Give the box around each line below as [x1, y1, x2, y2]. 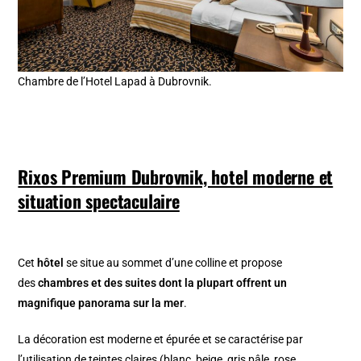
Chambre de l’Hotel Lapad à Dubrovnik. [18, 75, 213, 89]
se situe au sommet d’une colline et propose [66, 256, 283, 270]
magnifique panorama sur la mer [18, 297, 185, 310]
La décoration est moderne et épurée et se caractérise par [18, 333, 304, 346]
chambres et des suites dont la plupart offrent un [38, 276, 288, 290]
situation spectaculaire [18, 188, 180, 214]
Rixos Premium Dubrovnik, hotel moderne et [18, 164, 334, 190]
